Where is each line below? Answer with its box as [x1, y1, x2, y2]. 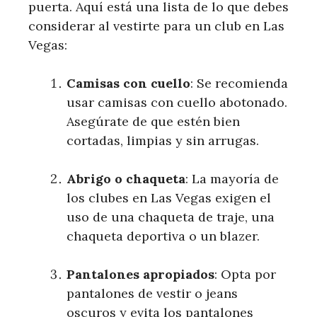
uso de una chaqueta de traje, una [67, 209, 275, 226]
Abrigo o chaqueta [67, 171, 185, 188]
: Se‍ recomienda [190, 75, 288, 92]
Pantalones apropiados [67, 266, 214, 283]
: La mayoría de [185, 171, 279, 188]
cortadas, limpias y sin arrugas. [67, 132, 259, 149]
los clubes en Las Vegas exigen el [67, 190, 271, 207]
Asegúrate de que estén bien [67, 113, 240, 130]
